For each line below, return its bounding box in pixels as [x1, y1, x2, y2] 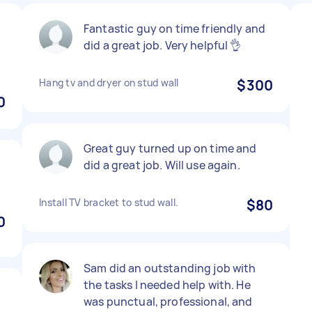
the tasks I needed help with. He [84, 277, 251, 292]
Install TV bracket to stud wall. [39, 196, 178, 209]
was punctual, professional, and [84, 294, 253, 309]
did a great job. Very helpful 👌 [84, 38, 242, 53]
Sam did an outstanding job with [84, 260, 256, 276]
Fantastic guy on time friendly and [84, 21, 266, 36]
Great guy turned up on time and [84, 141, 257, 156]
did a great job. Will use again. [84, 157, 240, 173]
